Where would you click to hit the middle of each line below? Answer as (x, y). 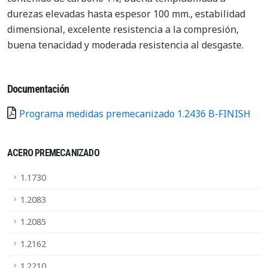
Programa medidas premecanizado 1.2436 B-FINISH (135, 114)
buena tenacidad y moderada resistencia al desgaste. (125, 45)
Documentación (38, 89)
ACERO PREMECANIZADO (53, 153)
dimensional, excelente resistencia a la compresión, (123, 29)
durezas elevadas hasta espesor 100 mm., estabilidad (126, 14)
